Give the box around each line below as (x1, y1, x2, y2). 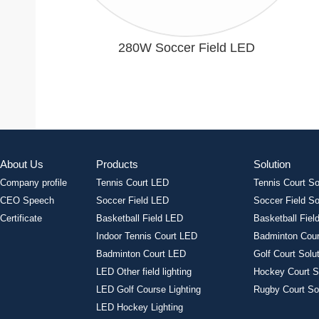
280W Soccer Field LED (118, 41, 256, 56)
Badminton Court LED (96, 249, 187, 260)
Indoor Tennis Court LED (96, 231, 198, 242)
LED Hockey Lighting (96, 302, 184, 313)
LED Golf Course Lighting (96, 284, 202, 296)
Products (96, 158, 139, 171)
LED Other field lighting (96, 266, 192, 278)
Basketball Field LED (96, 213, 184, 224)
